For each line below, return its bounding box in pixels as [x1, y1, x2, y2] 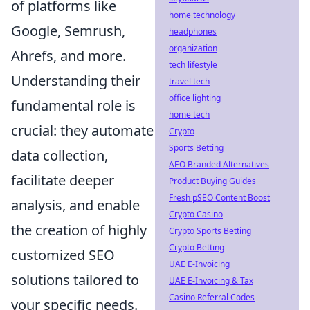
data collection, [11, 145, 108, 165]
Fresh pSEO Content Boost [169, 192, 270, 203]
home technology [169, 9, 235, 21]
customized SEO [11, 245, 115, 264]
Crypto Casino [169, 208, 223, 220]
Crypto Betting [169, 241, 224, 253]
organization [169, 42, 217, 54]
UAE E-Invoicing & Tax [169, 275, 253, 286]
